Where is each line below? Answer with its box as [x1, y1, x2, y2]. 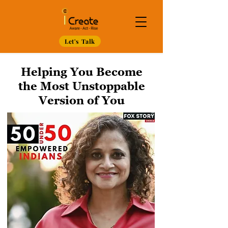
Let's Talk [65, 37, 95, 45]
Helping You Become [20, 65, 142, 79]
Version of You [38, 94, 125, 107]
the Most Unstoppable [18, 79, 145, 93]
